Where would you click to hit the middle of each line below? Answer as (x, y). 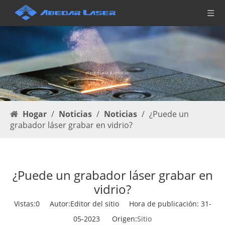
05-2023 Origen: (105, 219)
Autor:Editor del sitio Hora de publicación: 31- (125, 204)
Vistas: (25, 204)
